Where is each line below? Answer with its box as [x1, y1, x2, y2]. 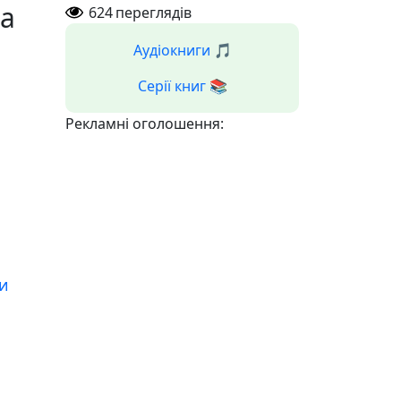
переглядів [115, 3, 192, 22]
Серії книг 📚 [137, 76, 227, 96]
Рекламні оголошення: [65, 114, 224, 133]
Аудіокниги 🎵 [132, 40, 232, 60]
